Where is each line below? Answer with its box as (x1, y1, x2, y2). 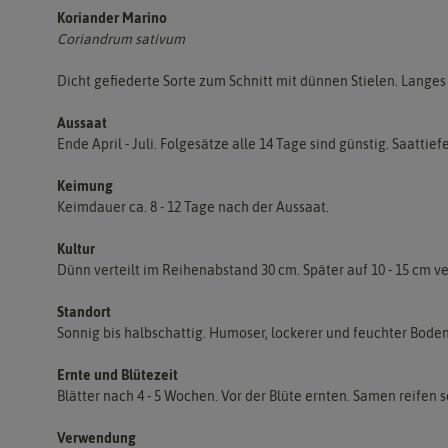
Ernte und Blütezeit (57, 366, 178, 383)
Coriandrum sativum (57, 30, 185, 47)
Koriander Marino (57, 9, 167, 26)
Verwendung (57, 429, 136, 446)
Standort (57, 303, 111, 320)
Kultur (57, 240, 95, 257)
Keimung (57, 177, 113, 194)
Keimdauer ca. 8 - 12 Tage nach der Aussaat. (57, 198, 329, 215)
